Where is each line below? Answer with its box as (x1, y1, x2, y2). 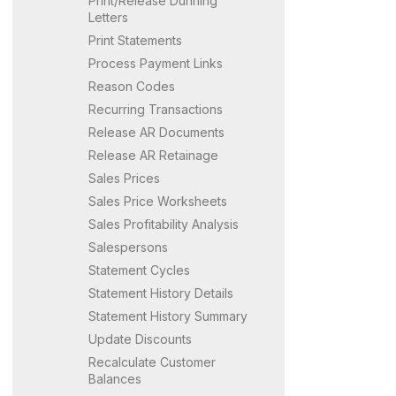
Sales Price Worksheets (88, 193, 227, 209)
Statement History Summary (88, 308, 247, 324)
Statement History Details (88, 285, 233, 301)
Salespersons (88, 239, 168, 255)
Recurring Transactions (88, 101, 223, 117)
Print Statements (88, 32, 182, 48)
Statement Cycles (88, 262, 190, 278)
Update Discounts (88, 331, 192, 346)
